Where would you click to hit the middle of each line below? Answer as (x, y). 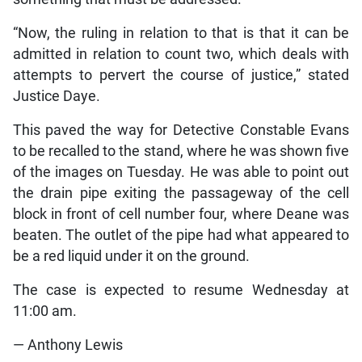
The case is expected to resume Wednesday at (181, 290)
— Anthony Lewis (67, 345)
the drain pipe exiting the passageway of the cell (181, 193)
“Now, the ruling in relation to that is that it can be (181, 33)
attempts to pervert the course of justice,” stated (181, 75)
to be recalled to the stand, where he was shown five (181, 151)
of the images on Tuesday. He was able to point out (181, 172)
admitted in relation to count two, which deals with (181, 54)
